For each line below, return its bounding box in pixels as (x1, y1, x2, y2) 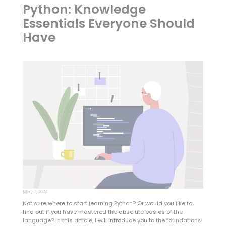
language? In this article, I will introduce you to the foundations (22, 216, 201, 224)
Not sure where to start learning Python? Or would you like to (22, 199, 192, 207)
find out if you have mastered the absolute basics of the (22, 207, 183, 216)
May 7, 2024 (22, 189, 48, 195)
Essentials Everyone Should (22, 14, 195, 32)
